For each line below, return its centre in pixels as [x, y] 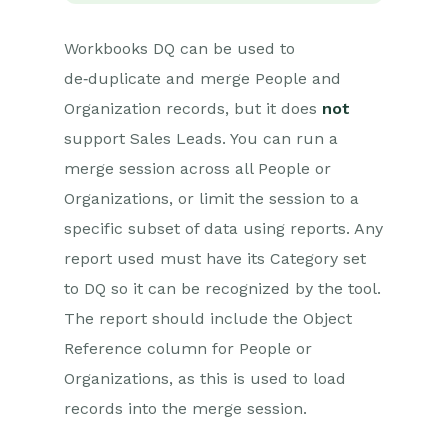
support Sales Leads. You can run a [201, 139]
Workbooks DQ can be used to [179, 49]
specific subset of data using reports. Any [223, 229]
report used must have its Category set [215, 259]
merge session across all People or [197, 169]
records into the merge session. [185, 409]
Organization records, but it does [193, 109]
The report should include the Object [208, 319]
